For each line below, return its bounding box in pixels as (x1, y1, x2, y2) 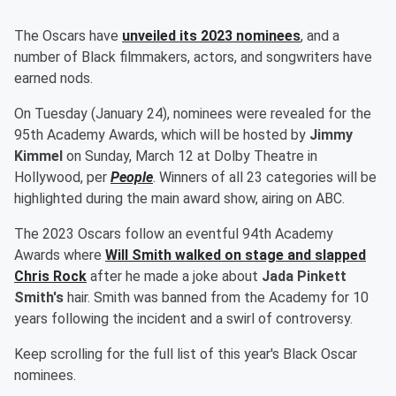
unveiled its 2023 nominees (122, 27, 301, 45)
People (110, 169, 153, 187)
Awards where (14, 247, 105, 264)
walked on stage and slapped (171, 247, 366, 264)
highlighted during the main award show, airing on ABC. (14, 190, 345, 208)
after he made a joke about (87, 268, 262, 286)
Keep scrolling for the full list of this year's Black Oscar (14, 346, 357, 363)
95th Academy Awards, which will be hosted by (14, 126, 309, 144)
